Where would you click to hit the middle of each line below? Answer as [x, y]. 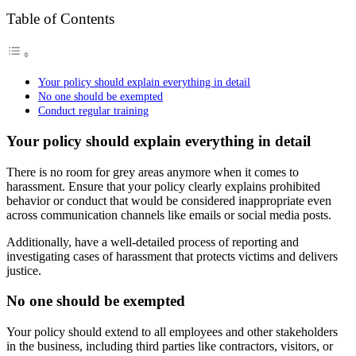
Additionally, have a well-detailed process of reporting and [153, 242]
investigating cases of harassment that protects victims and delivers [172, 256]
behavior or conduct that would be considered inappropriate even [169, 200]
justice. [24, 270]
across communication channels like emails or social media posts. [169, 215]
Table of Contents [60, 19]
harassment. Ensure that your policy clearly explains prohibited [163, 186]
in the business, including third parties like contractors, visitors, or [170, 346]
